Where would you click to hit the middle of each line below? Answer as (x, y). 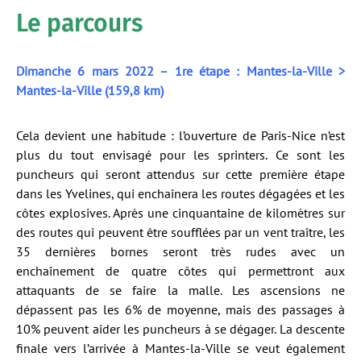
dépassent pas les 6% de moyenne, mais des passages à (180, 309)
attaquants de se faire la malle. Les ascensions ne (180, 290)
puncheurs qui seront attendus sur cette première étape (180, 174)
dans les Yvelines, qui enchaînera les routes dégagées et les (180, 193)
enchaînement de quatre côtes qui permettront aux (180, 271)
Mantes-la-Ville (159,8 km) (90, 90)
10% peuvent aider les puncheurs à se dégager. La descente (180, 329)
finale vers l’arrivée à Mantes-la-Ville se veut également (180, 348)
